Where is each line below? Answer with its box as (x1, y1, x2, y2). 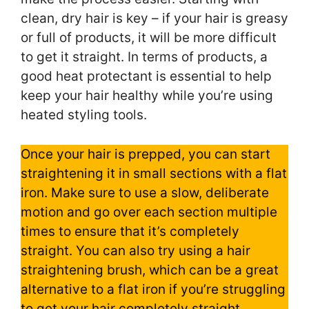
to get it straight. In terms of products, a (21, 49, 268, 66)
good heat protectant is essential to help (21, 68, 272, 85)
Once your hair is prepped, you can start (21, 146, 270, 162)
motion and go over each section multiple (21, 203, 277, 220)
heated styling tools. (21, 107, 147, 123)
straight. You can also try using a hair (21, 242, 250, 259)
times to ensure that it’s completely (21, 223, 239, 239)
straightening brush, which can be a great (21, 261, 279, 278)
